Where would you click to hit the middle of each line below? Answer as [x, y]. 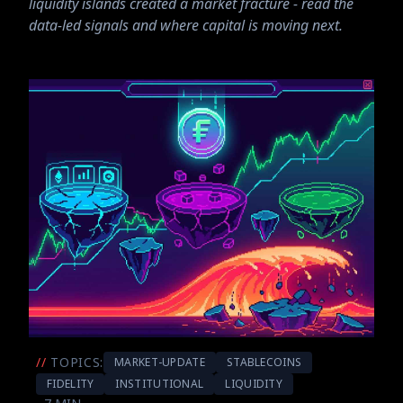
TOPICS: [77, 362]
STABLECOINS [264, 362]
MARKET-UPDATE [160, 362]
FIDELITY [71, 383]
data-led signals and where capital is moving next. [186, 25]
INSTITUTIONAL [160, 383]
